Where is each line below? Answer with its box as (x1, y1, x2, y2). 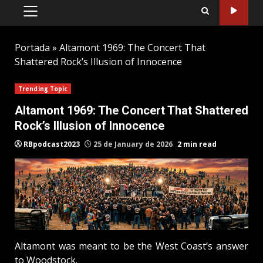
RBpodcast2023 (23, 139, 80, 149)
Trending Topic (18, 84, 68, 93)
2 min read (177, 139, 217, 149)
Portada (15, 41, 50, 54)
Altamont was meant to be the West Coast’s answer (15, 240, 248, 253)
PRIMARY (29, 11, 69, 23)
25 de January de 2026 (92, 139, 174, 149)
